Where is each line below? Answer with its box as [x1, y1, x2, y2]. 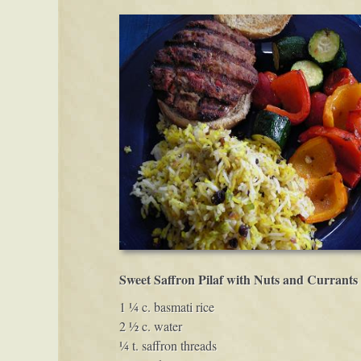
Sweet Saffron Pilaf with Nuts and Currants [118, 270, 358, 288]
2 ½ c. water [118, 317, 182, 334]
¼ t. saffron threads [118, 337, 217, 354]
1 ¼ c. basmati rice [118, 298, 214, 315]
